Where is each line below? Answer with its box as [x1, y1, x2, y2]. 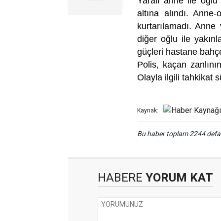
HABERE [98, 171, 143, 184]
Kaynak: [137, 107, 158, 114]
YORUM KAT [143, 171, 213, 184]
